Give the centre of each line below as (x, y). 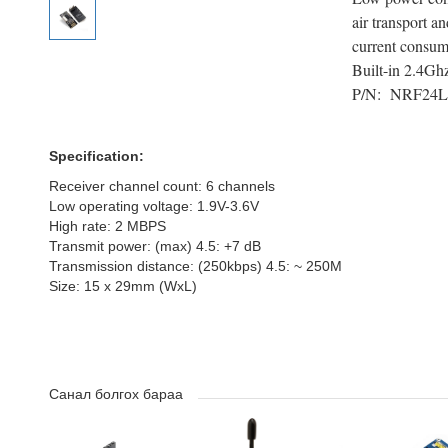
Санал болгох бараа (115, 394)
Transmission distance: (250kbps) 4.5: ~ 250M (195, 266)
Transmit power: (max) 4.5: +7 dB (154, 246)
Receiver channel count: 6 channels (161, 186)
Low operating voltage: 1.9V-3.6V (153, 206)
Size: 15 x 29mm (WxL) (122, 286)
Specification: (96, 156)
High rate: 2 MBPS (107, 226)
